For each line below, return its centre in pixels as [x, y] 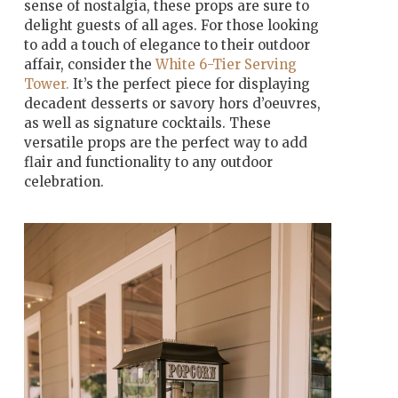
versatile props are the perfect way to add [165, 142]
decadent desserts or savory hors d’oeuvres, [172, 103]
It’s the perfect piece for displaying [189, 84]
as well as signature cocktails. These [147, 123]
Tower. [46, 84]
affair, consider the [89, 64]
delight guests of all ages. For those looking [171, 25]
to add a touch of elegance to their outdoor [167, 44]
